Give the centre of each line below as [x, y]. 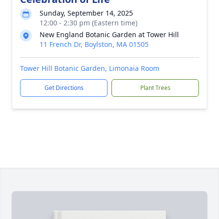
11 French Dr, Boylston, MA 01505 [94, 44]
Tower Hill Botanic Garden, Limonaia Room [90, 68]
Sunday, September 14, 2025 [86, 13]
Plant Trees [155, 88]
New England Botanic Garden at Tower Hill [109, 34]
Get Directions [64, 88]
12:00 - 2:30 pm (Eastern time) [88, 23]
